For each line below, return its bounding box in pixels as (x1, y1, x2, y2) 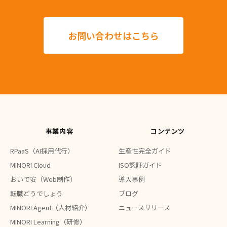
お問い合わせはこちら (68, 29, 159, 42)
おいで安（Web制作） (10, 174, 77, 184)
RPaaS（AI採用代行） (10, 146, 74, 156)
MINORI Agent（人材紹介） (10, 203, 91, 212)
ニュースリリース (119, 203, 170, 212)
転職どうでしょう (10, 188, 63, 198)
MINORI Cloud (10, 160, 51, 170)
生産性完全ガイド (119, 146, 171, 156)
